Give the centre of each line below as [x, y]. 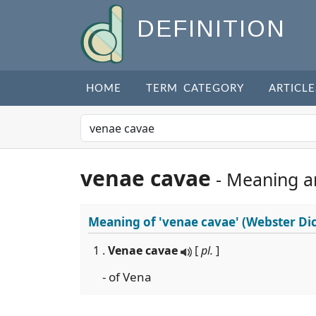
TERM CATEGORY [195, 89]
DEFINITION [211, 29]
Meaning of [123, 222]
